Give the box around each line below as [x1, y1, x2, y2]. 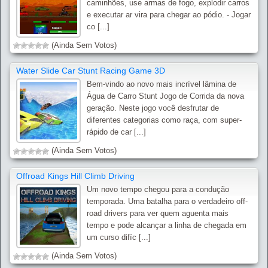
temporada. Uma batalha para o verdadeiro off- [87, 197, 248, 206]
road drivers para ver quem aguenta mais [87, 209, 229, 218]
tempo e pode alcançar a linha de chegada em [87, 221, 247, 230]
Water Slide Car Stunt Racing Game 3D [16, 65, 165, 75]
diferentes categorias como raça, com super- [87, 115, 242, 124]
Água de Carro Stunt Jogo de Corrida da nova [87, 91, 245, 100]
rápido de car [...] [87, 127, 147, 136]
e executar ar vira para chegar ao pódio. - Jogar [87, 10, 251, 19]
